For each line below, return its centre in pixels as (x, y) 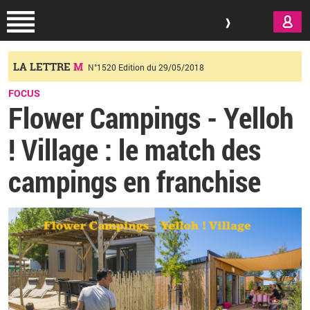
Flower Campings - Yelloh (151, 117)
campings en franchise (135, 181)
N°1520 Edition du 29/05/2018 (146, 67)
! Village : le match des (135, 149)
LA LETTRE (43, 66)
